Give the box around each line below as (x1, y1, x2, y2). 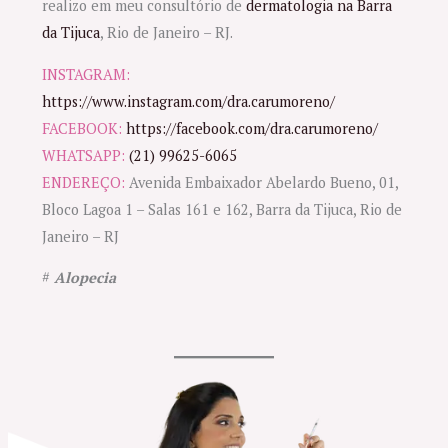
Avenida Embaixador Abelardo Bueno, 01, (125, 172, 399, 192)
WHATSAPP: (42, 145, 126, 165)
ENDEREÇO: (42, 172, 126, 192)
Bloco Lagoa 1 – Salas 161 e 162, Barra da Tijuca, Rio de (42, 199, 403, 219)
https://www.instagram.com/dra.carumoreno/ (42, 91, 336, 111)
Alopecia (54, 268, 117, 288)
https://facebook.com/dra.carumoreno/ (126, 118, 379, 138)
